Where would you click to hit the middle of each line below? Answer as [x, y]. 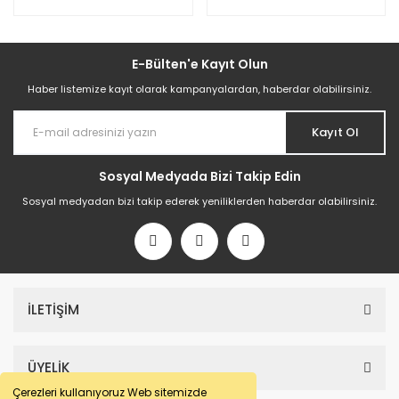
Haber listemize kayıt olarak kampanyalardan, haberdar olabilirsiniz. [199, 89]
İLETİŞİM [53, 309]
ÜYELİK [49, 367]
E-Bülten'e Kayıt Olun [199, 64]
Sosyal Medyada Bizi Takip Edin [199, 176]
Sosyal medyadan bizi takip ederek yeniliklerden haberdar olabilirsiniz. [199, 201]
